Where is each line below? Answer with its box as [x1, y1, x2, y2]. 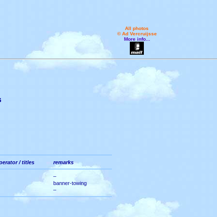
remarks [53, 159, 74, 165]
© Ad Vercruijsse [117, 31, 157, 36]
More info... [124, 36, 150, 42]
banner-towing [53, 180, 87, 186]
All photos [125, 26, 149, 31]
